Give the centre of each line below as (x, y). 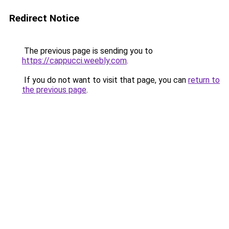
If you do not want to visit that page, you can (105, 80)
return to (204, 80)
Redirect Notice (44, 18)
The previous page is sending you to (87, 51)
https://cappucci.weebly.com (74, 61)
